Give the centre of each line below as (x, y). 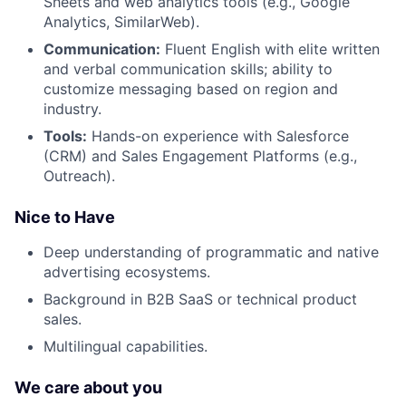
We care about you (88, 387)
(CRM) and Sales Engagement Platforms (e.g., (200, 156)
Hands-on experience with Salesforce (218, 136)
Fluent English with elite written (270, 49)
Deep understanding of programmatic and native (211, 252)
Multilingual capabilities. (126, 346)
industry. (72, 109)
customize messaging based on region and (191, 89)
